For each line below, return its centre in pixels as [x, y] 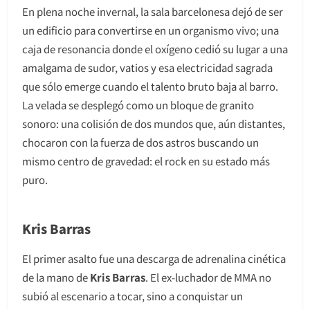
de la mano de [56, 277]
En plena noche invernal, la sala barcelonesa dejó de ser [153, 11]
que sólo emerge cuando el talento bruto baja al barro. [150, 86]
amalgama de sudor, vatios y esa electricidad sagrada [147, 67]
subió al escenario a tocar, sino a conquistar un [133, 295]
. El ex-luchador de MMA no [208, 277]
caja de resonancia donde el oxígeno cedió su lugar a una [155, 48]
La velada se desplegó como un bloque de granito [138, 104]
